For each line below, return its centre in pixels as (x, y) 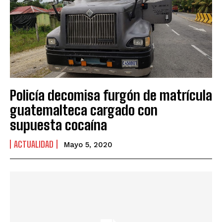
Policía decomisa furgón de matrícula (111, 95)
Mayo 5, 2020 (88, 144)
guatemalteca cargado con (84, 110)
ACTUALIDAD (34, 144)
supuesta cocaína (58, 125)
